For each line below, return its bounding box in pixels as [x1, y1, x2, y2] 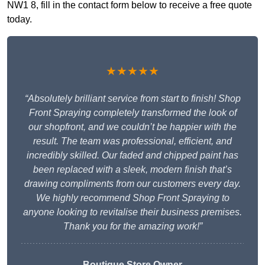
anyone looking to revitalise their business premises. [23, 207, 242, 218]
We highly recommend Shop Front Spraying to [35, 193, 230, 203]
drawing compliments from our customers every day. [24, 179, 241, 189]
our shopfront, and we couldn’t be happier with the [28, 122, 237, 132]
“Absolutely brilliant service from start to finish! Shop [24, 93, 241, 104]
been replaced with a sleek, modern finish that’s [33, 164, 232, 175]
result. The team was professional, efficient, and [33, 136, 232, 147]
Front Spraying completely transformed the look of [28, 108, 237, 118]
